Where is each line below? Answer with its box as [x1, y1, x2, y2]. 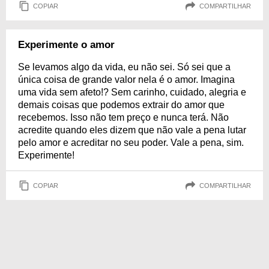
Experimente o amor [18, 39, 115, 50]
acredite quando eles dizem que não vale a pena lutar [18, 125, 246, 135]
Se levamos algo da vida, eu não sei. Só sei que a [18, 62, 231, 72]
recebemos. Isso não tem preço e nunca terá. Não [18, 112, 229, 122]
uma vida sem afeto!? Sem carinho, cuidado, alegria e [18, 87, 246, 97]
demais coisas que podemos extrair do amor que [18, 100, 225, 110]
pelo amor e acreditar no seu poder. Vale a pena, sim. [18, 138, 244, 148]
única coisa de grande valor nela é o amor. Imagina [18, 74, 235, 85]
